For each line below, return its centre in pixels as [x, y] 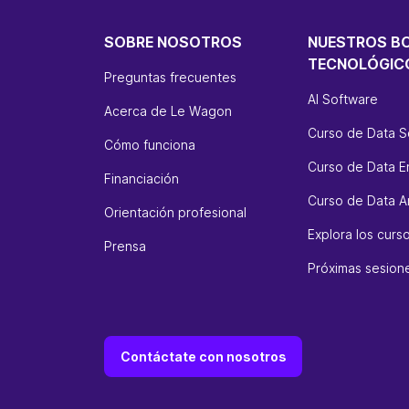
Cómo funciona [150, 144]
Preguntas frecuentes [170, 77]
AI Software [343, 99]
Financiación [142, 178]
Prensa [125, 246]
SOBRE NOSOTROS [173, 42]
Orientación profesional [175, 212]
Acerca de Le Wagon [168, 110]
